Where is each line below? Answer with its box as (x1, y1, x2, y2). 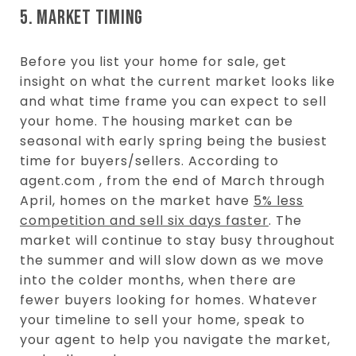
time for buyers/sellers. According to (20, 151, 279, 170)
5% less (253, 191, 304, 210)
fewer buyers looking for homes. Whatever (20, 290, 318, 309)
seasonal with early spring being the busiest (20, 131, 327, 150)
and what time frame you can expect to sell (20, 91, 327, 110)
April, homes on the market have (20, 191, 253, 210)
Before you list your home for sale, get (20, 52, 287, 71)
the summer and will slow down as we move (20, 250, 324, 269)
